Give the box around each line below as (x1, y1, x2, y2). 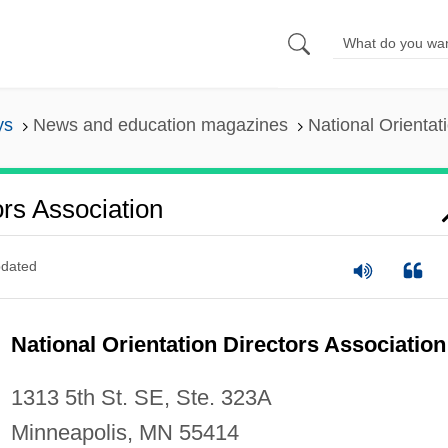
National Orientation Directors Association (10, 331, 446, 357)
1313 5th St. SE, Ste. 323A (10, 384, 272, 410)
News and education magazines (32, 115, 288, 136)
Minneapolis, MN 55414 (10, 419, 239, 445)
